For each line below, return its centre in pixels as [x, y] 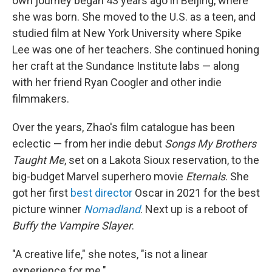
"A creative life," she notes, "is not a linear [110, 254]
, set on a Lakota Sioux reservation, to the [162, 160]
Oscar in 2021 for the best [196, 193]
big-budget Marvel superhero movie [99, 176]
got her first [41, 193]
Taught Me [38, 160]
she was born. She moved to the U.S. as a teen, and [134, 17]
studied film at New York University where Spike [127, 33]
